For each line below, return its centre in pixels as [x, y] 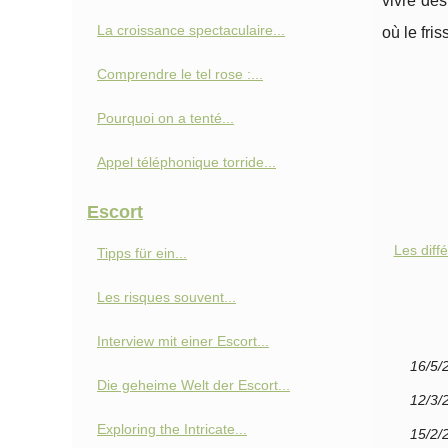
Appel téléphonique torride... [186, 162]
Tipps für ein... [142, 253]
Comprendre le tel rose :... [180, 74]
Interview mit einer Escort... [183, 341]
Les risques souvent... [166, 297]
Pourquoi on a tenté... [165, 118]
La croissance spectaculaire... [191, 30]
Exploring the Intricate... [172, 429]
